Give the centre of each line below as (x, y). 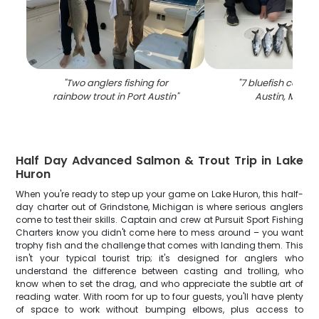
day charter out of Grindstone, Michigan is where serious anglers (159, 207)
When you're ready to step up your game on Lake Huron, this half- (159, 194)
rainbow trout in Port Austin (114, 96)
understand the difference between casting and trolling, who (159, 271)
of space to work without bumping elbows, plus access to (159, 309)
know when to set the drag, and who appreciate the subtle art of (159, 284)
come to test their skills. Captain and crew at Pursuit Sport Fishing (159, 220)
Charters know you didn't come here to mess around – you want (159, 232)
